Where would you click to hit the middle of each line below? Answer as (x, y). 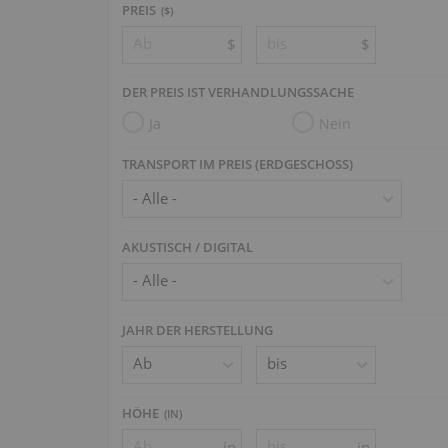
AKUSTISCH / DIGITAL (188, 246)
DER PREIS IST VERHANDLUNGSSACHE (238, 92)
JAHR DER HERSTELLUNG (198, 329)
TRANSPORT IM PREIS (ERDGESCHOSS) (238, 164)
